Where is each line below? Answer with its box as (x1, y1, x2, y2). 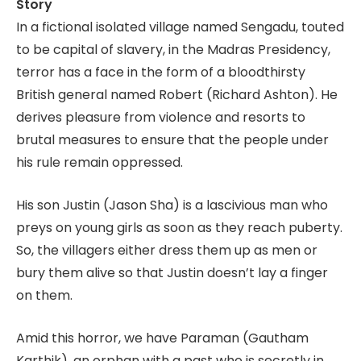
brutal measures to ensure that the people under (16, 131, 329, 150)
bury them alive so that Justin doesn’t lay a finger (16, 263, 328, 283)
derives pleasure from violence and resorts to (16, 108, 305, 127)
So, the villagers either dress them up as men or (16, 241, 317, 260)
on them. (16, 286, 73, 305)
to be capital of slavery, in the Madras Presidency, (16, 40, 330, 60)
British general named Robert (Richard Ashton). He (16, 85, 338, 105)
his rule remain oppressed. (16, 153, 183, 172)
